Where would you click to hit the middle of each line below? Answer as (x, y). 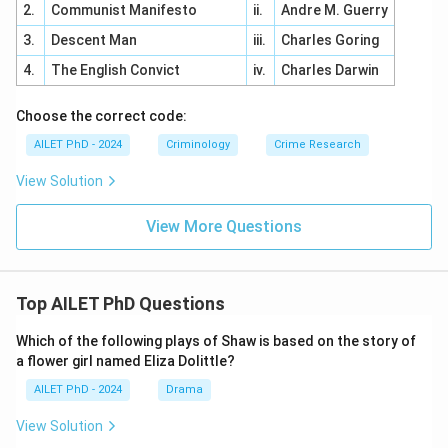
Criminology (198, 144)
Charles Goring (329, 40)
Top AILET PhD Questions (120, 303)
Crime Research (317, 144)
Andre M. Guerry (334, 10)
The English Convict (115, 70)
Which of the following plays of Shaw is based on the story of (216, 341)
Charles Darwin (329, 70)
